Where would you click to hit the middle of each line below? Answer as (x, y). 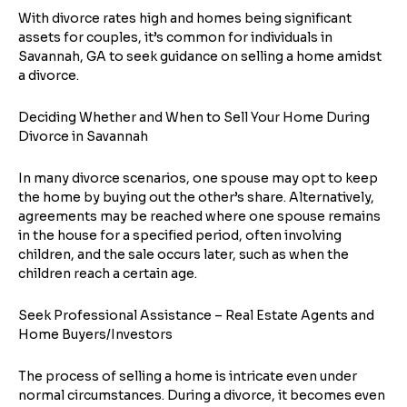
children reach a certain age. (108, 273)
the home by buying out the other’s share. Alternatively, (196, 197)
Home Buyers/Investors (95, 334)
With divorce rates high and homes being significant (185, 18)
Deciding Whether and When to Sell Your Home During (194, 117)
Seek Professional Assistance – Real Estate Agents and (196, 315)
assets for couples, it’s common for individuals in (175, 37)
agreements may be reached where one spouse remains (199, 216)
